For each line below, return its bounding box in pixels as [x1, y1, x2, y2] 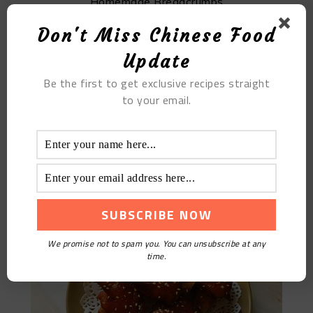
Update [122, 51, 191, 73]
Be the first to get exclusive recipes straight [43, 75, 270, 92]
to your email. [122, 92, 191, 108]
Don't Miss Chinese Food [37, 25, 276, 47]
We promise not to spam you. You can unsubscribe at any [48, 237, 265, 250]
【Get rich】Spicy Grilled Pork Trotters [54, 192, 259, 207]
